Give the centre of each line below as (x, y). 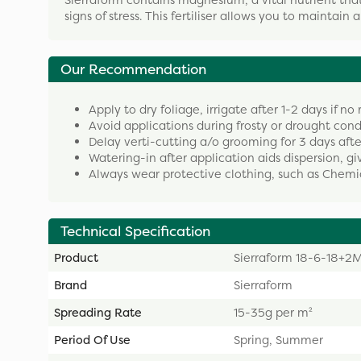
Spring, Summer (278, 340)
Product (76, 257)
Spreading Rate (98, 312)
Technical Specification (135, 231)
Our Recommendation (133, 69)
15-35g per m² (273, 312)
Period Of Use (92, 340)
